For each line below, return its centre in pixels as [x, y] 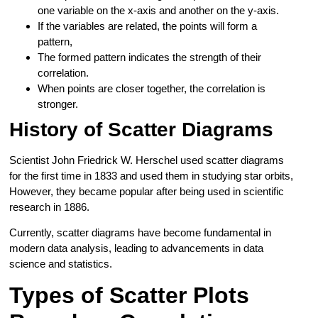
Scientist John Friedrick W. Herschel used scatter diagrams [147, 160]
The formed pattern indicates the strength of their [150, 57]
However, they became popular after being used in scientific [147, 191]
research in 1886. [51, 207]
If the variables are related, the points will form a [148, 26]
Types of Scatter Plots [130, 296]
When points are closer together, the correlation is [152, 88]
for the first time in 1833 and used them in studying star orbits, [152, 175]
